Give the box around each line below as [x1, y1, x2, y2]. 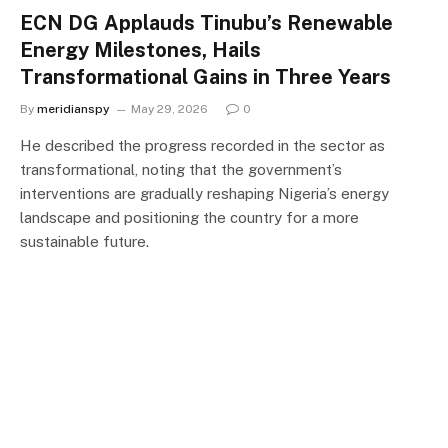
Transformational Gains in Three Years [20, 64, 391, 89]
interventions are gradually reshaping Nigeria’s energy [20, 184, 389, 202]
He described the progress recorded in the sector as [20, 136, 385, 154]
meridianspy [37, 101, 110, 116]
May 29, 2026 [131, 101, 208, 116]
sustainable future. [20, 232, 149, 250]
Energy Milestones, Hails [20, 37, 261, 62]
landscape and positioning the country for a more [20, 208, 359, 226]
